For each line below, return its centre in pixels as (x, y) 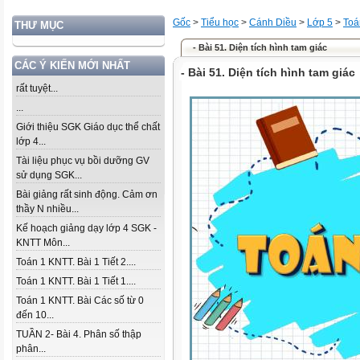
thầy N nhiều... (47, 209)
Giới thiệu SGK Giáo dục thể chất (88, 127)
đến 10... (35, 315)
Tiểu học (220, 22)
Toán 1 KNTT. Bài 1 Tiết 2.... (76, 262)
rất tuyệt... (37, 88)
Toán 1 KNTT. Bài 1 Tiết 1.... (76, 281)
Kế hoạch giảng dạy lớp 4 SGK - (86, 228)
